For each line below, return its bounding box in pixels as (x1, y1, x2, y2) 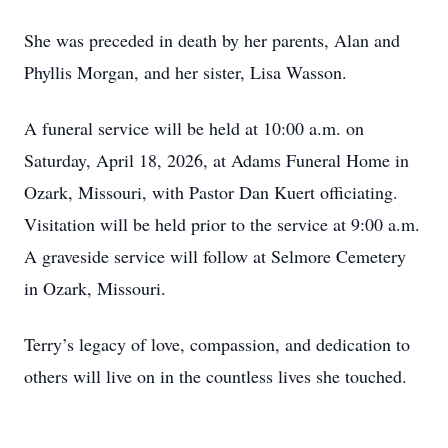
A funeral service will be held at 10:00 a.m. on (24, 116, 364, 140)
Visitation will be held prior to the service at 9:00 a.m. (24, 212, 420, 236)
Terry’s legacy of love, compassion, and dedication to (24, 332, 410, 356)
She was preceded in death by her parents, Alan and (24, 28, 400, 52)
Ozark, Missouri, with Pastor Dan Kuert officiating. (24, 180, 398, 204)
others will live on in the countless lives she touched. (24, 364, 407, 388)
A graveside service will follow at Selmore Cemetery (24, 244, 406, 268)
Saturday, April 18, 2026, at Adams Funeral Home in (24, 148, 409, 172)
